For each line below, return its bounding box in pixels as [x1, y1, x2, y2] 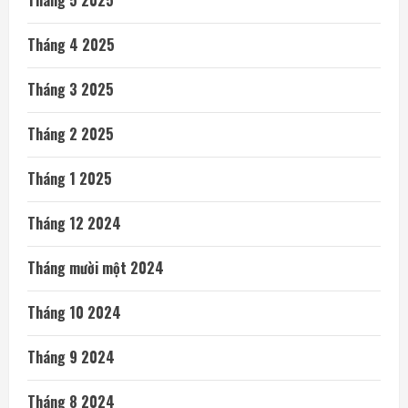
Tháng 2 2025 [27, 123, 114, 146]
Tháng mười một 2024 [27, 257, 164, 280]
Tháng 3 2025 [27, 78, 114, 101]
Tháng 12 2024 [27, 212, 121, 235]
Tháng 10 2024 [27, 301, 121, 324]
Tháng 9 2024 [27, 346, 115, 369]
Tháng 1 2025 [27, 168, 112, 190]
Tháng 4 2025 [27, 34, 115, 56]
